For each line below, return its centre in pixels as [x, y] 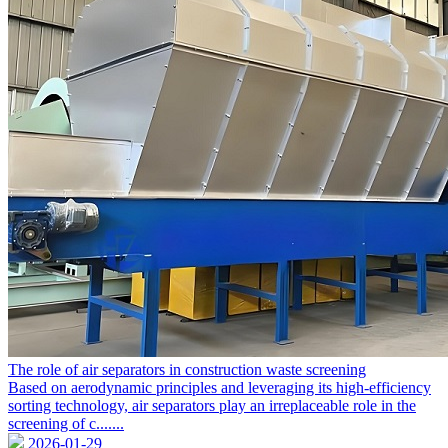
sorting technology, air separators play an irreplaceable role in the [212, 406]
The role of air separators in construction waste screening [187, 370]
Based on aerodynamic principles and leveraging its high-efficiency [219, 388]
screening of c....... [66, 424]
